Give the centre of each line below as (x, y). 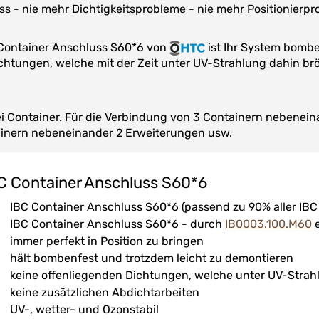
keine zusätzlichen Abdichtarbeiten (105, 293)
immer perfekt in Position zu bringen (107, 241)
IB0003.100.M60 (270, 224)
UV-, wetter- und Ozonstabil (84, 310)
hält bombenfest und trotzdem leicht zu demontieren (152, 258)
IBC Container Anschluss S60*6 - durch (117, 224)
